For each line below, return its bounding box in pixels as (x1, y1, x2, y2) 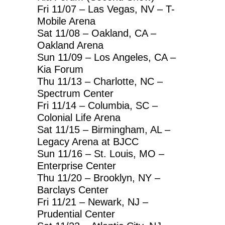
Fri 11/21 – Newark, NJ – (37, 196, 148, 207)
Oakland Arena (37, 39, 103, 51)
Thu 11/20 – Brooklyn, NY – (37, 172, 160, 183)
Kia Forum (37, 63, 83, 75)
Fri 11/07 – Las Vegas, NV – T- (37, 3, 175, 15)
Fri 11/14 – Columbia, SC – (37, 99, 158, 111)
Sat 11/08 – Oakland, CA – (37, 27, 156, 39)
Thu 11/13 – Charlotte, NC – (37, 75, 163, 87)
